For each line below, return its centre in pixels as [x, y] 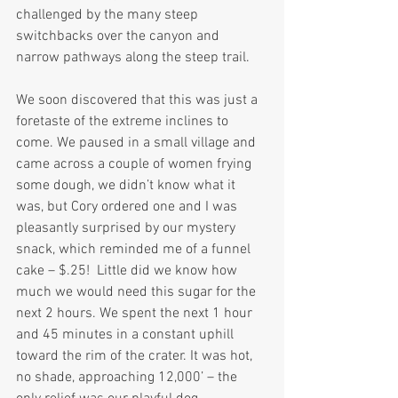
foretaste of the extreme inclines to [124, 122]
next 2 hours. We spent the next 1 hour [136, 314]
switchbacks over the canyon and [119, 37]
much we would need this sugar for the [138, 293]
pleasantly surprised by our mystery [127, 229]
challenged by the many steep [109, 16]
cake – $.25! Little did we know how [128, 271]
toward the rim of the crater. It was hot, [136, 357]
